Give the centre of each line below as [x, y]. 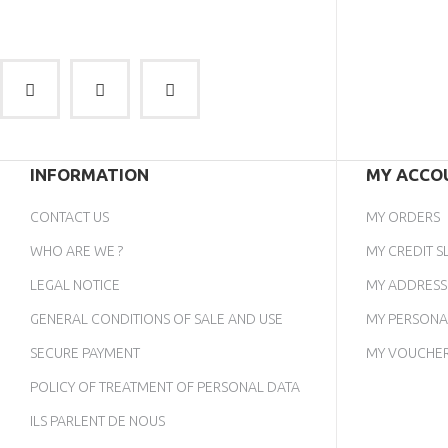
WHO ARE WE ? [76, 251]
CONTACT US [69, 217]
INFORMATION [89, 175]
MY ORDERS [403, 217]
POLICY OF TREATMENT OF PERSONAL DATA [165, 387]
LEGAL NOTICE [75, 285]
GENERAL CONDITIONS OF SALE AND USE [156, 319]
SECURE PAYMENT [85, 353]
